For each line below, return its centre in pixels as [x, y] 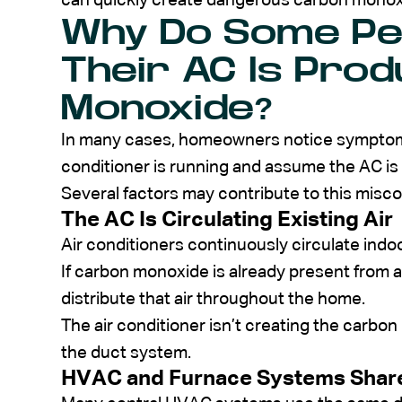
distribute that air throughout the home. [213, 299]
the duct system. [126, 353]
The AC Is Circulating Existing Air [227, 219]
